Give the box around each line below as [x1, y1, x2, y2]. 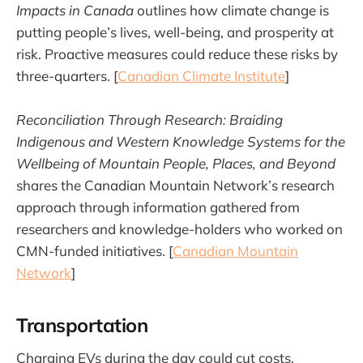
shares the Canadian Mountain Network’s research [16, 176, 335, 194]
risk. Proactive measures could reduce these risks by [16, 45, 338, 62]
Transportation [16, 312, 148, 337]
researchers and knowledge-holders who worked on [16, 220, 343, 237]
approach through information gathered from [16, 198, 300, 216]
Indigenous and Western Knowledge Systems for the [16, 132, 345, 150]
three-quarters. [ [16, 66, 117, 84]
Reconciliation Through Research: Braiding [16, 110, 283, 128]
